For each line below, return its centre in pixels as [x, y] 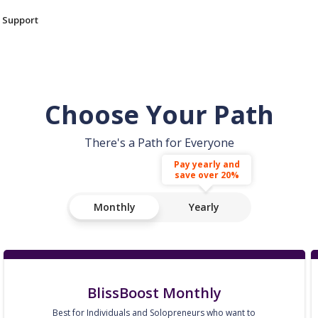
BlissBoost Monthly [154, 293]
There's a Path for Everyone [159, 143]
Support [20, 20]
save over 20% [207, 175]
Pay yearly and [207, 164]
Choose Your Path [159, 115]
